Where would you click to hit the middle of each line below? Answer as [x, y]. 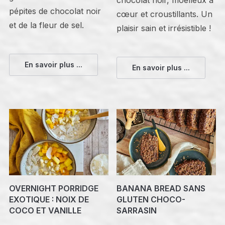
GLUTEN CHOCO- [151, 199]
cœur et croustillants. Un [165, 14]
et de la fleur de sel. [46, 25]
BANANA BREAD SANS [161, 188]
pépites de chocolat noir [55, 11]
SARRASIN [137, 210]
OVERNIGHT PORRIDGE [53, 188]
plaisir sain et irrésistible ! [164, 28]
